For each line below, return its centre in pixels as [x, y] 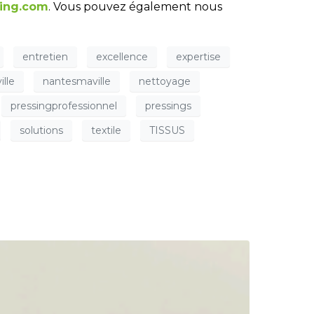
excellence [122, 56]
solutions [41, 130]
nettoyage [165, 81]
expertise [198, 56]
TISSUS [167, 130]
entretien [45, 56]
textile [106, 130]
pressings [168, 105]
